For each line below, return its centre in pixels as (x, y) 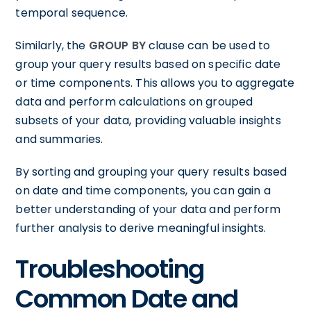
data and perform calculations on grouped (134, 102)
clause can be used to (208, 45)
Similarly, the (52, 45)
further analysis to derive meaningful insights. (141, 228)
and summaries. (59, 139)
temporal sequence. (72, 13)
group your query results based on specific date (148, 64)
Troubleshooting (110, 269)
